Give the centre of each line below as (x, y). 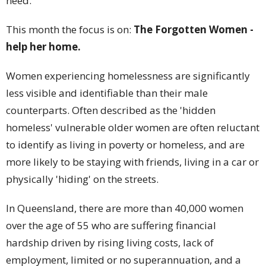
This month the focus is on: (70, 30)
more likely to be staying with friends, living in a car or (132, 162)
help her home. (45, 47)
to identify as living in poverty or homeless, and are (125, 145)
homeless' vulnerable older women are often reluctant (133, 128)
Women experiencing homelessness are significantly (128, 76)
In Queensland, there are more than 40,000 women (125, 208)
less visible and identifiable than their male (107, 93)
